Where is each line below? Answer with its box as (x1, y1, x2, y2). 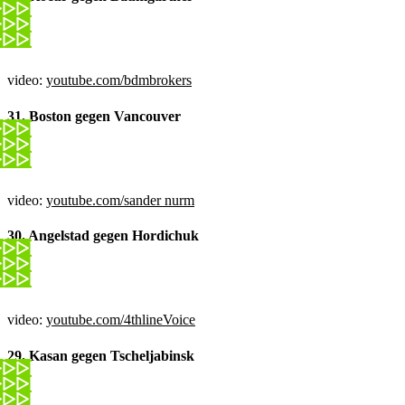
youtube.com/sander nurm (46, 192, 194, 208)
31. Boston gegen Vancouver (7, 108, 181, 124)
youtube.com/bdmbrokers (46, 72, 192, 89)
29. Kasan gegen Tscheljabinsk (7, 347, 194, 363)
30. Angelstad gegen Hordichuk (7, 228, 199, 244)
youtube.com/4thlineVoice (46, 312, 195, 328)
